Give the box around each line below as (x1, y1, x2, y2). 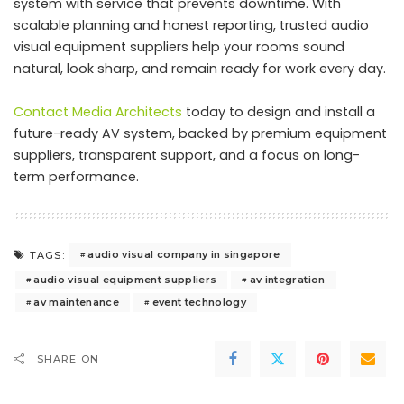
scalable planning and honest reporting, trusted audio (14, 15, 369, 34)
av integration (249, 272, 326, 286)
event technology (151, 295, 247, 308)
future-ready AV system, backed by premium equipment (14, 124, 387, 142)
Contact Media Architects (14, 102, 182, 121)
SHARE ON (37, 352, 99, 365)
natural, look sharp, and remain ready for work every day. (14, 59, 386, 78)
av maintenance (33, 295, 120, 308)
